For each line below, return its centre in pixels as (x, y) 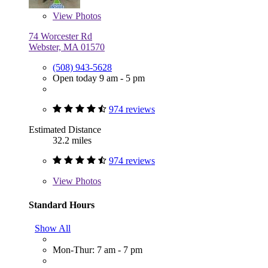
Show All (53, 228)
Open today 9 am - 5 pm (99, 78)
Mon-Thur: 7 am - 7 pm (98, 249)
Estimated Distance (65, 130)
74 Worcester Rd (60, 36)
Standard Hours (62, 205)
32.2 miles (72, 141)
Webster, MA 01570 (67, 47)
